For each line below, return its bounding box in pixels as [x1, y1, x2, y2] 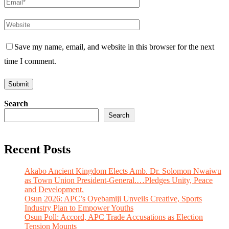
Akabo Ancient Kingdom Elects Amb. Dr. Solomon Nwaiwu [25, 167, 221, 176]
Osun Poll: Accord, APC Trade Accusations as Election [25, 213, 203, 222]
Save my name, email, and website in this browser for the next [14, 42, 214, 52]
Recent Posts [4, 143, 71, 156]
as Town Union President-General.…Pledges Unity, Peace [25, 176, 213, 185]
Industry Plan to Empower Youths [25, 203, 133, 213]
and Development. [25, 185, 84, 194]
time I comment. [4, 57, 56, 66]
